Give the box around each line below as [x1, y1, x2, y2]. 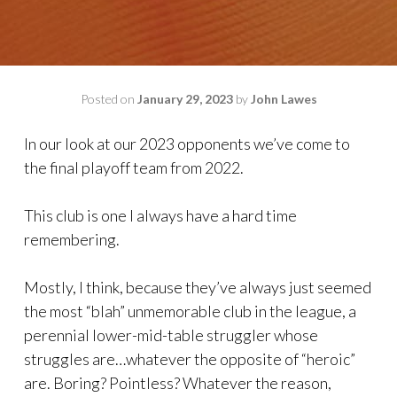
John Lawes [250, 91, 317, 106]
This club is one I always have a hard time [24, 206, 297, 225]
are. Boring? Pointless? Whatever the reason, [24, 373, 331, 393]
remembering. [24, 230, 120, 249]
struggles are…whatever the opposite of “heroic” [24, 349, 355, 369]
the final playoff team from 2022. [24, 158, 244, 177]
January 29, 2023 [136, 91, 233, 106]
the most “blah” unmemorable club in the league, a [24, 301, 356, 321]
